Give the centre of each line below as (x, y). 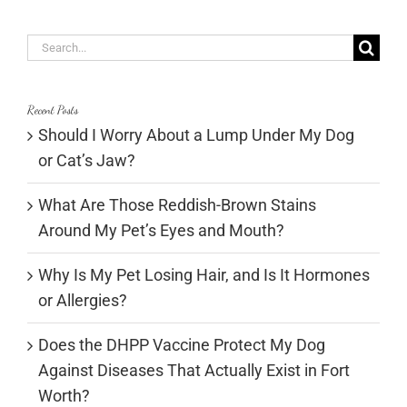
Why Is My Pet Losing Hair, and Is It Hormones (204, 275)
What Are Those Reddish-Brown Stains (177, 205)
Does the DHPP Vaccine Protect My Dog (182, 345)
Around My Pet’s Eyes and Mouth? (161, 231)
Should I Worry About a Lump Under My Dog (196, 135)
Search (51, 45)
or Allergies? (83, 301)
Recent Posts (53, 110)
